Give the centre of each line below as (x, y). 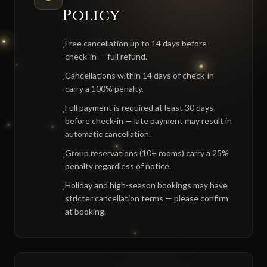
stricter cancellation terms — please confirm (147, 198)
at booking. (86, 211)
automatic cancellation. (108, 133)
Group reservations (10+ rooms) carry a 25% (147, 153)
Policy (91, 15)
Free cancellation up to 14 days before (136, 43)
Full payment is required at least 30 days (139, 107)
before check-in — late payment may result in (148, 120)
